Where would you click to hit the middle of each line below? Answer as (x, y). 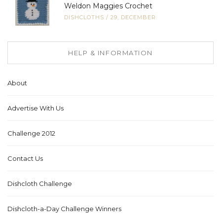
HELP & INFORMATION (110, 53)
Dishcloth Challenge (40, 184)
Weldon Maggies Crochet (108, 6)
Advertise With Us (36, 108)
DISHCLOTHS (84, 18)
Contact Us (25, 159)
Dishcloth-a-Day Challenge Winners (64, 209)
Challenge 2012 (31, 133)
